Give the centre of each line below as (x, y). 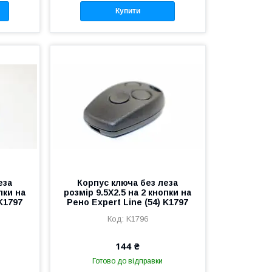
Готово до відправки (128, 261)
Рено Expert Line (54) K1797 (128, 202)
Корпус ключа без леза (128, 182)
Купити (127, 11)
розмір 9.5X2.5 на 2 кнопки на (128, 192)
